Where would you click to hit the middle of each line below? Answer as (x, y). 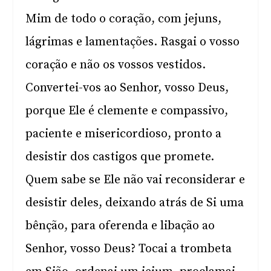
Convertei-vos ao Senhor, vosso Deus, (127, 88)
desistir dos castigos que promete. (120, 157)
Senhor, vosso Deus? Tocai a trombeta (129, 249)
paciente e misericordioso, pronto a (124, 134)
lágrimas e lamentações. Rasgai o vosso (133, 42)
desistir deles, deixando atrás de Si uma (135, 203)
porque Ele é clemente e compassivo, (127, 111)
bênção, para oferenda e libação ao (120, 226)
